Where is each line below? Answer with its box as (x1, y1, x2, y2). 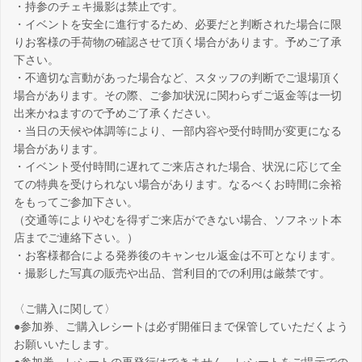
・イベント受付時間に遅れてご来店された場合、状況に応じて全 (14, 160, 342, 174)
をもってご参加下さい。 (14, 196, 138, 209)
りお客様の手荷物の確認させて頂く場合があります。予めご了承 (14, 36, 342, 49)
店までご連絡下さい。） (14, 231, 138, 245)
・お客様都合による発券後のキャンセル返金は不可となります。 (14, 249, 342, 263)
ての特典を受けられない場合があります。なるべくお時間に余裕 (14, 178, 342, 192)
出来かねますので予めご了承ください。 (14, 107, 217, 120)
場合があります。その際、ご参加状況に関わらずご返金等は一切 (14, 89, 342, 103)
